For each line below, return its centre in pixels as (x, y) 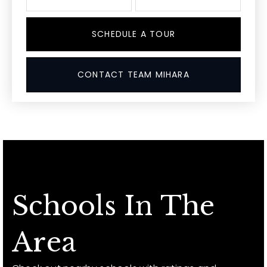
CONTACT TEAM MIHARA (133, 74)
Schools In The (114, 206)
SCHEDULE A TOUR (133, 34)
